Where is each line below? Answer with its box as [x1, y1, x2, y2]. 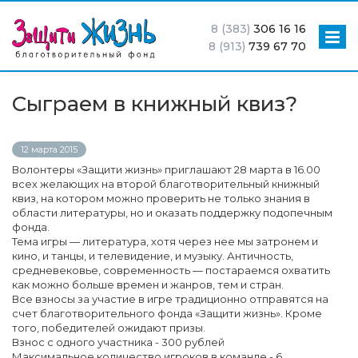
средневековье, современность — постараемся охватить [12, 264, 330, 276]
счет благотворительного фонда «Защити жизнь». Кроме [12, 307, 322, 320]
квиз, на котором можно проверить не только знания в [12, 192, 310, 205]
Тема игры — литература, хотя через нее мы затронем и [12, 235, 318, 248]
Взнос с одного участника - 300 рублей [12, 336, 225, 348]
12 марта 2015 [21, 144, 78, 156]
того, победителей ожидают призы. [12, 321, 205, 334]
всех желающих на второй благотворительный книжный [12, 177, 320, 190]
